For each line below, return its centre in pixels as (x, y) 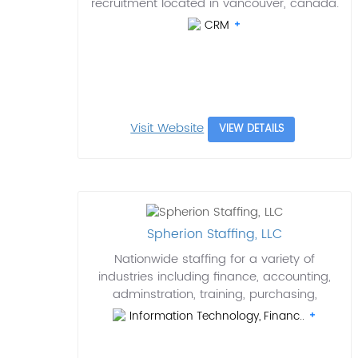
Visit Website (167, 128)
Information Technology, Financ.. (218, 316)
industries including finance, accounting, (215, 277)
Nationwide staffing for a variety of (215, 260)
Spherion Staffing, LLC (215, 235)
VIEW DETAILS (252, 129)
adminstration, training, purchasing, (215, 295)
